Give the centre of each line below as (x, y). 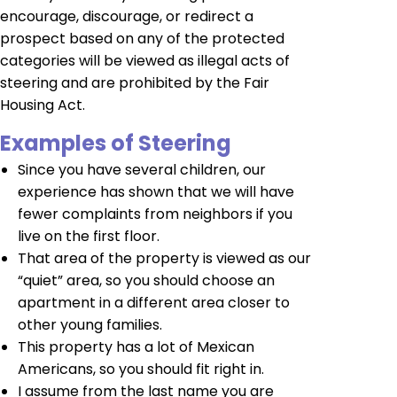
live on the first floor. (89, 236)
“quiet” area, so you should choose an (146, 280)
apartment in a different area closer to (154, 302)
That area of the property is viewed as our (164, 258)
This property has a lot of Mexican (136, 346)
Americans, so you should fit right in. (141, 369)
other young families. (90, 324)
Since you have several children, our (142, 169)
